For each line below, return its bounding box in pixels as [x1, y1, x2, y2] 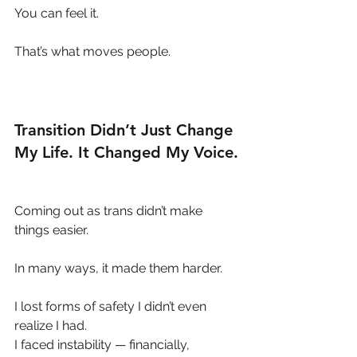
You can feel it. [14, 5, 99, 21]
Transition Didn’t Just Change [14, 120, 237, 139]
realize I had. [14, 317, 87, 333]
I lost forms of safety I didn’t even [14, 298, 210, 314]
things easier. [14, 222, 88, 237]
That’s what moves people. [14, 43, 171, 59]
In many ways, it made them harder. [14, 260, 222, 276]
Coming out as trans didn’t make [14, 202, 206, 218]
